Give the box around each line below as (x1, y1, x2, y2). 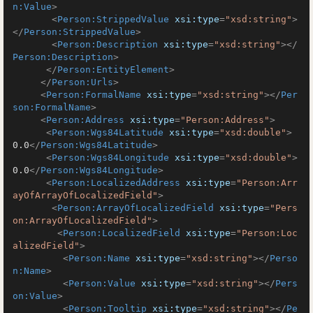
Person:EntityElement (57, 64, 169, 75)
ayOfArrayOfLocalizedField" (13, 190, 158, 201)
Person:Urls (52, 77, 113, 87)
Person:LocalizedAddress (52, 177, 180, 188)
